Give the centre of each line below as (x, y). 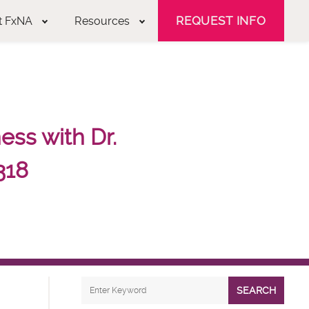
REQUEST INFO (221, 20)
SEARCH (256, 290)
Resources (102, 21)
